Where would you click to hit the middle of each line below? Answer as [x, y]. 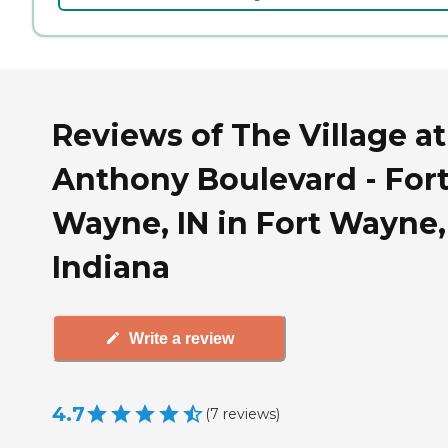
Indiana [111, 267]
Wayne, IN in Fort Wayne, [249, 223]
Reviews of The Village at [249, 135]
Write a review [181, 338]
